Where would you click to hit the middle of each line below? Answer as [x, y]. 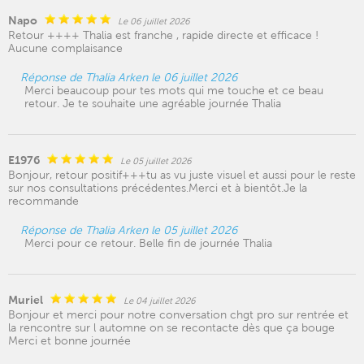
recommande [43, 201]
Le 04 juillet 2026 [160, 301]
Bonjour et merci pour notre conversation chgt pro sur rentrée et [178, 314]
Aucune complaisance [65, 48]
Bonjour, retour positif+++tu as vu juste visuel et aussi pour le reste [182, 175]
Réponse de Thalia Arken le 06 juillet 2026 [129, 77]
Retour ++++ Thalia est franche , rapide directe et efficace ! [163, 35]
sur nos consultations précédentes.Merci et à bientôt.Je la [158, 188]
